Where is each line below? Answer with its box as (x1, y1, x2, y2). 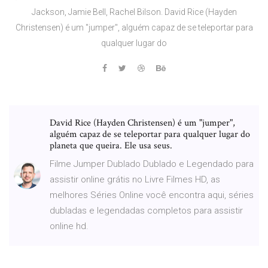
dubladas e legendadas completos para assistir (50, 205, 243, 216)
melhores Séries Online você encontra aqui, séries (50, 189, 254, 200)
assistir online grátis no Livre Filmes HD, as (50, 173, 220, 185)
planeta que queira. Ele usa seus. (50, 139, 172, 152)
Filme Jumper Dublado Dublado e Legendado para (50, 158, 254, 169)
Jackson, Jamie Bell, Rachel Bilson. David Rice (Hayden (31, 7, 237, 17)
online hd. (50, 220, 89, 232)
